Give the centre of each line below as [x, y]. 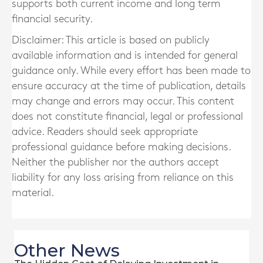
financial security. [52, 19]
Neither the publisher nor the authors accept [115, 162]
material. [33, 193]
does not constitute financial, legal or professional [127, 117]
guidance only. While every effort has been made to [131, 71]
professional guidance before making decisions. [121, 147]
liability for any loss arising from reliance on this [123, 178]
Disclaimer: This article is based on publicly [111, 40]
